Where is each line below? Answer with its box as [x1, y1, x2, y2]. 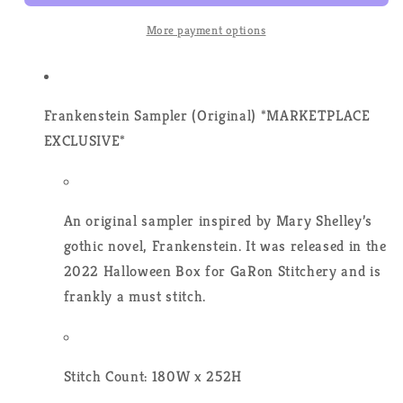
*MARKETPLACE [260, 106, 371, 126]
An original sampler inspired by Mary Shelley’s [63, 211, 372, 231]
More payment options [146, 22, 266, 39]
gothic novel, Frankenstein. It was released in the [63, 237, 387, 256]
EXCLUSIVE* [43, 131, 130, 151]
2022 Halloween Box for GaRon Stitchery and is [63, 262, 381, 282]
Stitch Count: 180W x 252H [63, 367, 242, 387]
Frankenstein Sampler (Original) [43, 106, 256, 126]
